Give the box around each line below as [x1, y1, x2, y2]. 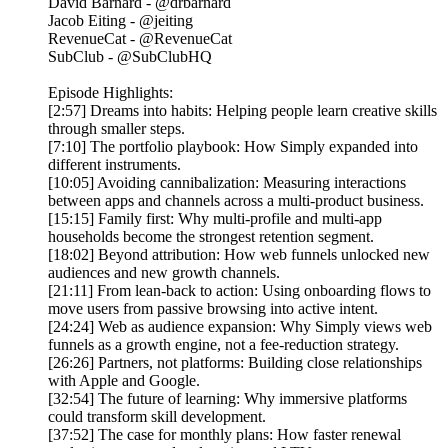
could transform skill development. [48, 408, 266, 426]
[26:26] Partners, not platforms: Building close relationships [48, 354, 422, 372]
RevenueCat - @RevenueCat [48, 30, 232, 48]
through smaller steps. [48, 120, 185, 138]
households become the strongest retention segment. [48, 228, 374, 246]
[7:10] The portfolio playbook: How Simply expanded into [48, 138, 418, 156]
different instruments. [48, 156, 181, 174]
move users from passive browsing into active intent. [48, 300, 378, 318]
